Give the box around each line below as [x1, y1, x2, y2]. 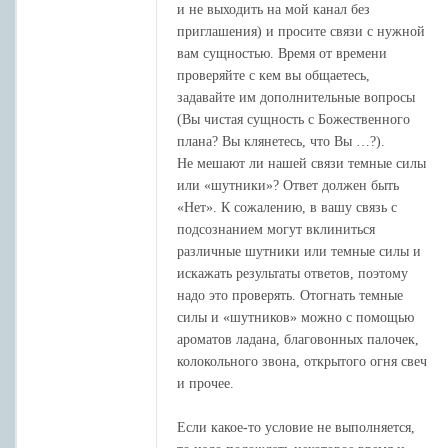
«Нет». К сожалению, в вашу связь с [177, 199, 397, 215]
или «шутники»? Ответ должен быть [177, 177, 399, 193]
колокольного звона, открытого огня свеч [177, 353, 427, 369]
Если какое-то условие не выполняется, [177, 419, 415, 435]
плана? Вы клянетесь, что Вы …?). [177, 133, 385, 149]
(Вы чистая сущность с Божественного [177, 111, 410, 127]
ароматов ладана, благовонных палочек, [177, 331, 419, 347]
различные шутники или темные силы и [177, 243, 421, 259]
